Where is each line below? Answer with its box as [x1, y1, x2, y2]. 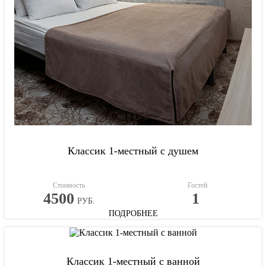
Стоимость [53, 180, 85, 189]
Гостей [187, 180, 207, 189]
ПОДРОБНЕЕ [108, 208, 158, 218]
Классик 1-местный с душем [68, 144, 198, 157]
